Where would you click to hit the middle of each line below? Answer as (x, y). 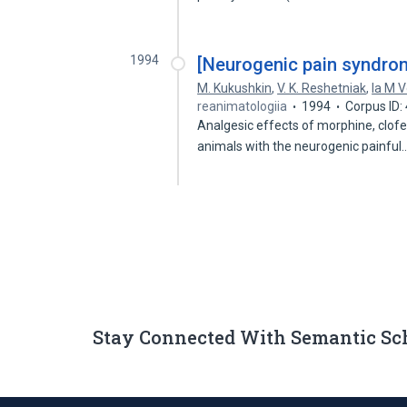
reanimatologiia (243, 106)
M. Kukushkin (235, 88)
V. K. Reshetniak (322, 88)
